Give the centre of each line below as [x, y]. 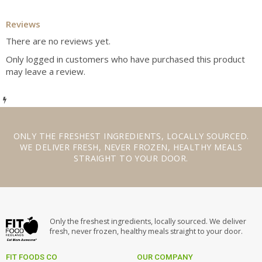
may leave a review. [46, 71]
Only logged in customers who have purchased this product [125, 59]
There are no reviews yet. [58, 41]
